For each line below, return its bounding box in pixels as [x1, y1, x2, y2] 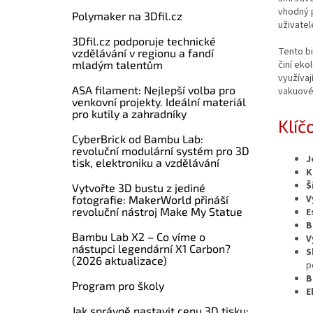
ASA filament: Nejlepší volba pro [72, 83, 235, 96]
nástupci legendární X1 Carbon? [72, 242, 231, 255]
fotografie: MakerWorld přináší [72, 193, 228, 206]
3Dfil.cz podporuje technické [72, 34, 216, 48]
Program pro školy [72, 279, 164, 292]
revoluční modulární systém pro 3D [72, 144, 249, 157]
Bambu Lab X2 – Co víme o [72, 230, 205, 243]
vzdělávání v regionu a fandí [72, 46, 214, 59]
